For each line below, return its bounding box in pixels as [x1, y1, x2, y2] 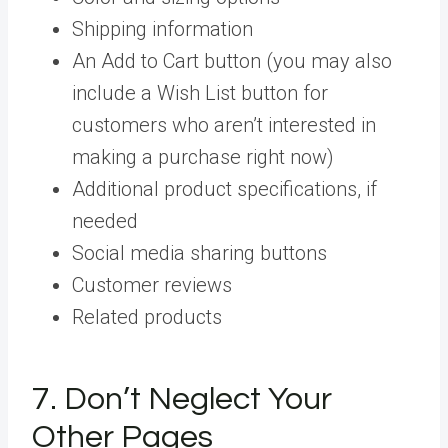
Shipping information [72, 16, 253, 41]
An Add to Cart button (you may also [72, 48, 392, 73]
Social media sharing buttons [72, 240, 327, 265]
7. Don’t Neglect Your [32, 382, 332, 416]
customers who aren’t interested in [72, 112, 376, 137]
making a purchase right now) [72, 144, 334, 169]
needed [72, 208, 138, 233]
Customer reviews [72, 272, 232, 297]
